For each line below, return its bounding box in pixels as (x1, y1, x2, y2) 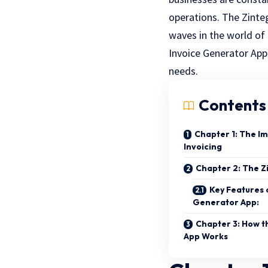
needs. (169, 64, 198, 78)
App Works (184, 231, 228, 242)
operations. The (169, 10, 242, 25)
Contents (199, 95, 266, 115)
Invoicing (184, 141, 222, 153)
